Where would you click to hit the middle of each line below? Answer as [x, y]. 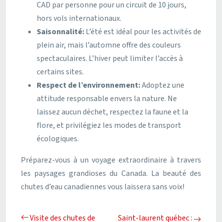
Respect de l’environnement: [89, 85]
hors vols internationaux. [79, 18]
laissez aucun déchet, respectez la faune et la [112, 112]
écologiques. [58, 139]
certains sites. [60, 72]
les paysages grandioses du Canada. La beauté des [111, 173]
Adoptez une [163, 85]
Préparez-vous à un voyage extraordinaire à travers [111, 160]
